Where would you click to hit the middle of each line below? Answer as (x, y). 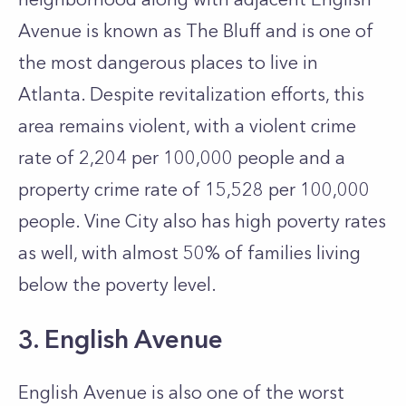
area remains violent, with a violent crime (187, 126)
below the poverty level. (117, 285)
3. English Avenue (121, 339)
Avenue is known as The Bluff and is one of (196, 31)
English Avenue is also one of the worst (181, 392)
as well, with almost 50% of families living (189, 253)
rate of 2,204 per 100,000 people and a (182, 158)
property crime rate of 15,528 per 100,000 (194, 189)
